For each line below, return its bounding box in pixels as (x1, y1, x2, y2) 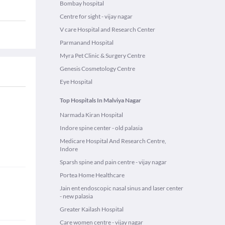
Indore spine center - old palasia (60, 124, 143, 132)
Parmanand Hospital (60, 39, 114, 46)
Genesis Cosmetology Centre (60, 65, 135, 72)
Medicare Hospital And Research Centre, (60, 137, 166, 145)
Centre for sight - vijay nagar (60, 13, 133, 20)
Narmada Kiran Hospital (60, 111, 123, 119)
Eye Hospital (60, 78, 92, 85)
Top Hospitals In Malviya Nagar (60, 96, 141, 104)
